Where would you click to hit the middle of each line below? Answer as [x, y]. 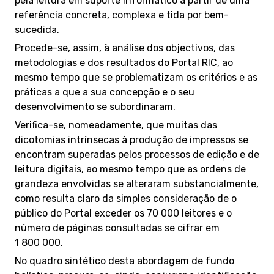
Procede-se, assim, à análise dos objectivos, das [125, 48]
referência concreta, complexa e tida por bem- [122, 15]
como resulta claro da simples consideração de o [126, 198]
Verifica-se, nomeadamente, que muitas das [116, 125]
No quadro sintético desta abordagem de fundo [124, 261]
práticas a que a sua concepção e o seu [105, 92]
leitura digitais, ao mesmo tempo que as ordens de [130, 169]
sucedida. [37, 30]
